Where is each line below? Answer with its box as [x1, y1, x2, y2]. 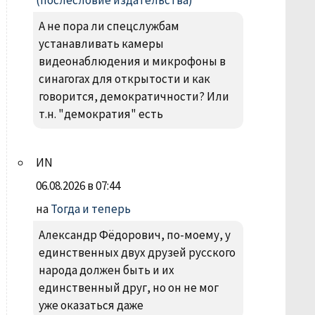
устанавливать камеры [38, 36, 164, 51]
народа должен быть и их [38, 262, 174, 278]
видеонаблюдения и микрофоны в [38, 53, 226, 69]
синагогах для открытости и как [38, 71, 210, 86]
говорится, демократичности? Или [38, 89, 229, 104]
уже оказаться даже [38, 297, 143, 313]
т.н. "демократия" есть [38, 106, 163, 122]
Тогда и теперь [50, 201, 131, 217]
